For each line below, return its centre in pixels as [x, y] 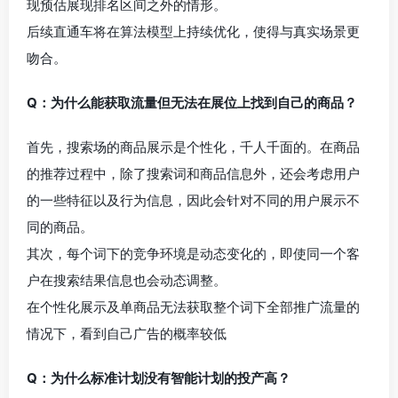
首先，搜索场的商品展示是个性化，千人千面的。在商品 [193, 147]
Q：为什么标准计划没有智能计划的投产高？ [159, 378]
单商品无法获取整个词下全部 [207, 307]
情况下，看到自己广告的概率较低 [127, 334]
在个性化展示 [67, 307]
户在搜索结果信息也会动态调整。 [127, 280]
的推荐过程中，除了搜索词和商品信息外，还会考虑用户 [193, 174]
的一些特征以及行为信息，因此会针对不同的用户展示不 [193, 200]
